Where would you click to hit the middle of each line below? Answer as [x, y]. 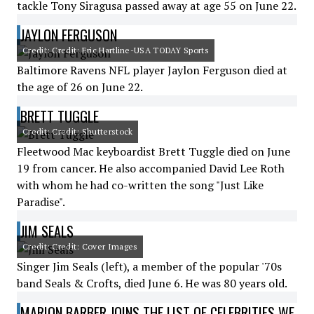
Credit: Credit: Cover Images [80, 246]
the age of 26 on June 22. [80, 87]
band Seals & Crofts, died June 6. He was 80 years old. [152, 283]
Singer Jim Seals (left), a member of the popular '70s [149, 266]
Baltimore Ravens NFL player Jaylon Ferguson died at [152, 70]
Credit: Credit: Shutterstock [78, 131]
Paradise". [41, 202]
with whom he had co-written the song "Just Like [140, 185]
